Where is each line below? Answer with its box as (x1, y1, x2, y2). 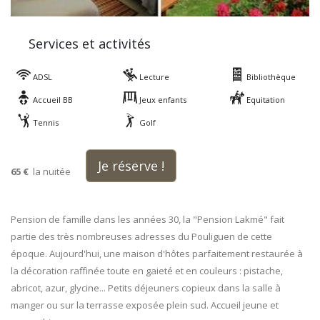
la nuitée (33, 165, 73, 179)
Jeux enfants (137, 94, 187, 105)
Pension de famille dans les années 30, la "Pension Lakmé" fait (11, 213, 284, 226)
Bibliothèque (244, 71, 296, 82)
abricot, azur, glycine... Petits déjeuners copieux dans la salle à (11, 281, 281, 294)
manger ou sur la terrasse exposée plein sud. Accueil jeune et (11, 299, 279, 311)
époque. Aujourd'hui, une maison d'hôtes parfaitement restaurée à (11, 247, 303, 260)
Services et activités (29, 35, 151, 52)
